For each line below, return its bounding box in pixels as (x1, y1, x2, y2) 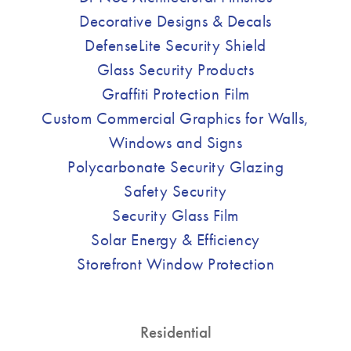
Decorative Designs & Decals (79, 10, 272, 32)
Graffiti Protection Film (101, 83, 250, 105)
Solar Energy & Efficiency (91, 229, 260, 251)
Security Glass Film (112, 204, 239, 226)
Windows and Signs (108, 132, 243, 154)
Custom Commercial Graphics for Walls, (42, 107, 309, 129)
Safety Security (124, 180, 227, 202)
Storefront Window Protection (77, 253, 274, 275)
